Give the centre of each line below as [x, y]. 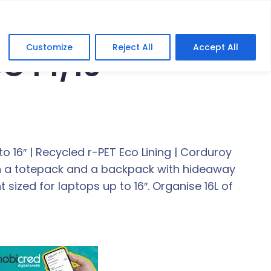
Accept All [216, 47]
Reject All [133, 47]
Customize [49, 47]
